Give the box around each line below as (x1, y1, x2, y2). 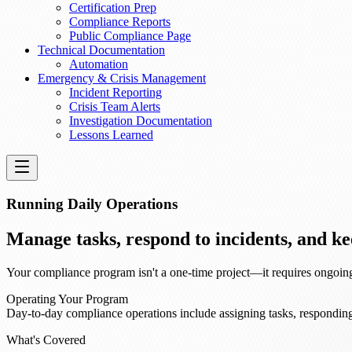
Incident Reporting (69, 86, 162, 99)
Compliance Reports (69, 15, 170, 28)
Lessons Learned (69, 128, 153, 141)
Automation (69, 57, 128, 71)
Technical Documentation (38, 43, 165, 57)
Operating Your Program (6, 291, 128, 306)
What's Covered (6, 332, 86, 346)
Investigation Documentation (69, 114, 212, 127)
